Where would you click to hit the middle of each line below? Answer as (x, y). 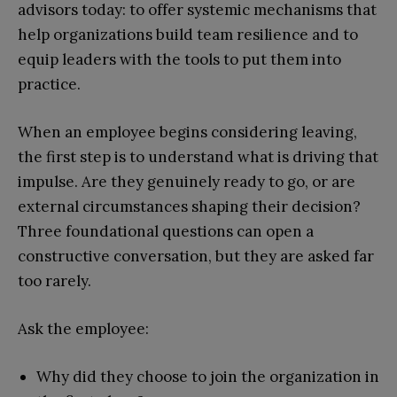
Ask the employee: (83, 328)
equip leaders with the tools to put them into (179, 59)
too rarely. (54, 280)
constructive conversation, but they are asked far (196, 256)
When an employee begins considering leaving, (187, 132)
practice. (49, 84)
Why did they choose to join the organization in (208, 376)
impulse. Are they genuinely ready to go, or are (187, 181)
